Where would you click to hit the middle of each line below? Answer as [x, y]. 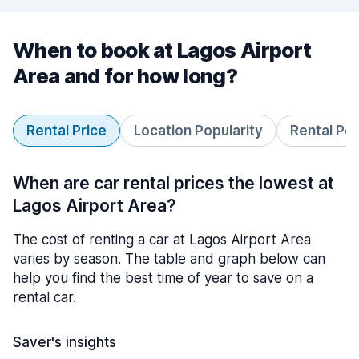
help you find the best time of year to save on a [163, 278]
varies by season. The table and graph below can [169, 259]
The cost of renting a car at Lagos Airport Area [162, 240]
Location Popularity [198, 131]
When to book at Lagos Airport [162, 50]
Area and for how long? [125, 76]
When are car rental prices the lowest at [173, 183]
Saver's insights [65, 342]
